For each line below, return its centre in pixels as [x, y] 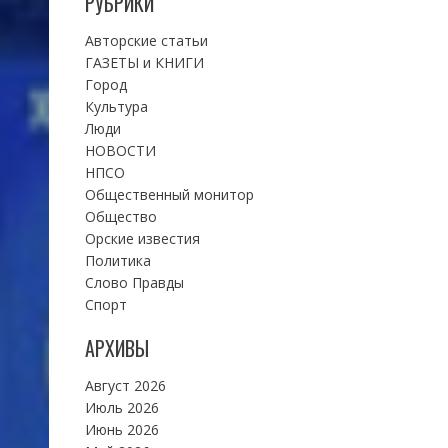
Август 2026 [125, 385]
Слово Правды [134, 282]
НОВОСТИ [120, 150]
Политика [117, 260]
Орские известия [142, 238]
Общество [120, 216]
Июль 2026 [121, 407]
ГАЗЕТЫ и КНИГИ [144, 62]
